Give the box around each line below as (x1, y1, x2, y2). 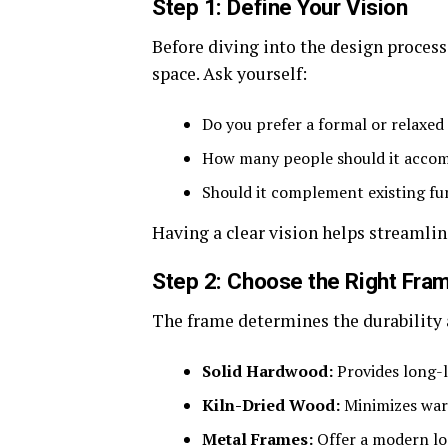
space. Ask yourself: (152, 62, 307, 85)
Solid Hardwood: (202, 360, 333, 382)
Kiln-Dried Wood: (202, 394, 340, 416)
